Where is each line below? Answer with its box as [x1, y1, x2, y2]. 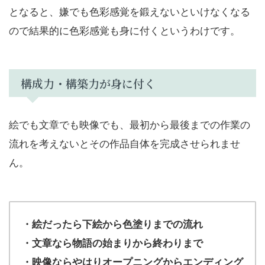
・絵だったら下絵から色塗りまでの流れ [22, 216, 203, 231]
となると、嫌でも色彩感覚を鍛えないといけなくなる [9, 3, 250, 18]
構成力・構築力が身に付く [21, 75, 156, 91]
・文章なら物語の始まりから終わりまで [22, 235, 203, 250]
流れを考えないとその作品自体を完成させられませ [9, 135, 240, 150]
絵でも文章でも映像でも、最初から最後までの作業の [9, 116, 250, 131]
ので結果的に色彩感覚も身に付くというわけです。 [9, 22, 240, 37]
